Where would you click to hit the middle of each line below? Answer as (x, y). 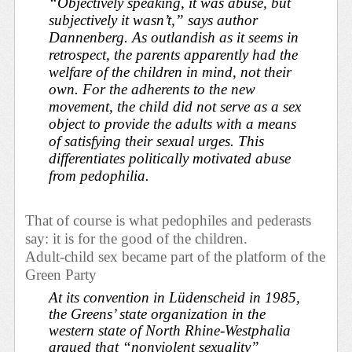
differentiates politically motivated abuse (170, 159)
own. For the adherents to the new (152, 90)
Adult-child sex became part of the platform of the (176, 256)
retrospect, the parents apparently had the (174, 55)
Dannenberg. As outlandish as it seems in (174, 38)
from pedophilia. (99, 176)
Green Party (61, 274)
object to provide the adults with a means (173, 124)
